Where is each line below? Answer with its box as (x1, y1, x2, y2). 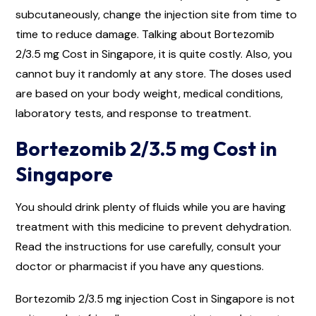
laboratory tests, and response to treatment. (16, 105, 251, 121)
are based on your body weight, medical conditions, (16, 85, 283, 101)
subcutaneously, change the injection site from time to (16, 6, 297, 22)
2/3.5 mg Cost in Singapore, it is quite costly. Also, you (16, 46, 292, 61)
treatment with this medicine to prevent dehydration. (16, 219, 291, 234)
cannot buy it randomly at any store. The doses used (16, 66, 291, 81)
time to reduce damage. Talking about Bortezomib (16, 26, 274, 42)
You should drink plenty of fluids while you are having (16, 199, 286, 214)
